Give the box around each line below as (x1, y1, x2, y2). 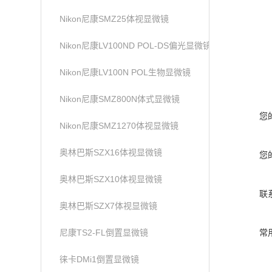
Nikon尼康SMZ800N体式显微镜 (59, 94, 180, 104)
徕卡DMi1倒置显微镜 (59, 254, 140, 264)
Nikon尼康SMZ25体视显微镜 (59, 14, 169, 24)
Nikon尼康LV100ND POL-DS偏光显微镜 (59, 41, 212, 50)
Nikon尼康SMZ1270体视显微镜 (59, 121, 179, 131)
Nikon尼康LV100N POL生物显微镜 (59, 67, 191, 77)
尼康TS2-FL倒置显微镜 (59, 228, 149, 237)
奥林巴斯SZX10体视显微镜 (59, 174, 163, 184)
